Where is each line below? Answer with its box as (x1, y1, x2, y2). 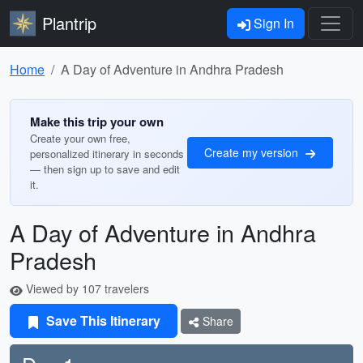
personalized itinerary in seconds (30, 146, 184, 161)
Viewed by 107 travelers (23, 280, 149, 297)
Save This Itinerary (43, 311, 160, 330)
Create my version (204, 143, 301, 160)
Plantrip (42, 11, 96, 35)
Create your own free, (30, 130, 130, 146)
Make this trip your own (30, 113, 164, 130)
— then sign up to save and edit (30, 161, 180, 177)
